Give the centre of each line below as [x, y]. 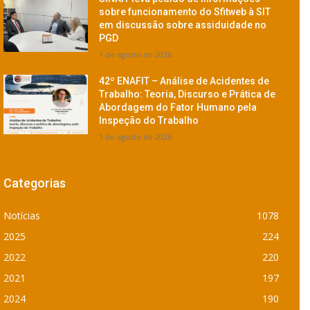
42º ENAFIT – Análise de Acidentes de [184, 81]
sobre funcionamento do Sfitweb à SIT [185, 12]
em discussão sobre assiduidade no [183, 25]
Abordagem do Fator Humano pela [178, 108]
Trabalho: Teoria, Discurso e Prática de [188, 94]
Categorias [35, 183]
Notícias [22, 216]
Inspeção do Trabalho [149, 121]
